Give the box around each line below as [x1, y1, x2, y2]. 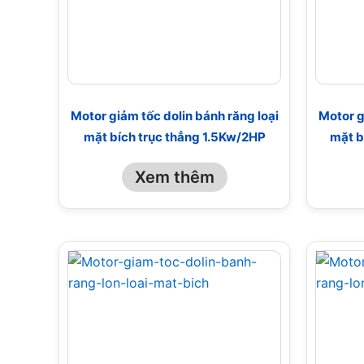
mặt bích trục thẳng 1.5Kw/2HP [83, 129, 266, 145]
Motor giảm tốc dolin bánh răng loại [70, 108, 279, 124]
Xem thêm [134, 167, 214, 187]
